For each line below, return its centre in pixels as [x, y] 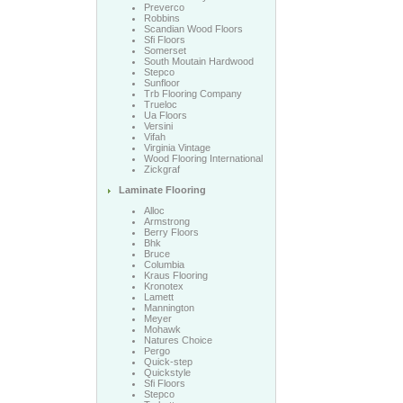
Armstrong [166, 221]
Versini [158, 126]
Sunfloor [161, 83]
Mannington [169, 308]
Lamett [158, 297]
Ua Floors [165, 115]
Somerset [165, 50]
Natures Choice [178, 340]
